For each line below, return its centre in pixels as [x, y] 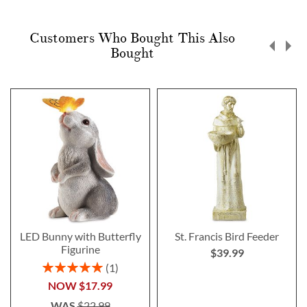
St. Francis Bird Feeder [227, 236]
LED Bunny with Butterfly [80, 236]
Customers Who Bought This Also [132, 38]
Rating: [57, 265]
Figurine [80, 249]
